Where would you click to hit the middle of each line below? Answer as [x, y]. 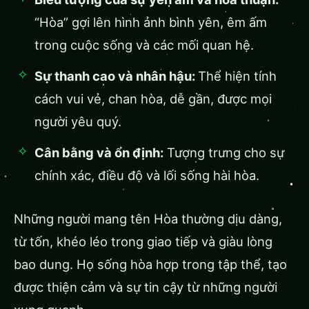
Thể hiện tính [237, 76]
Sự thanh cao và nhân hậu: [116, 76]
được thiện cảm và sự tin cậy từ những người [146, 287]
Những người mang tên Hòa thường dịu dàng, [148, 219]
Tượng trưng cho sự [224, 153]
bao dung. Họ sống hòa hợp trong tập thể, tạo [150, 265]
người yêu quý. [78, 122]
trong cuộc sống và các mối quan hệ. [144, 45]
